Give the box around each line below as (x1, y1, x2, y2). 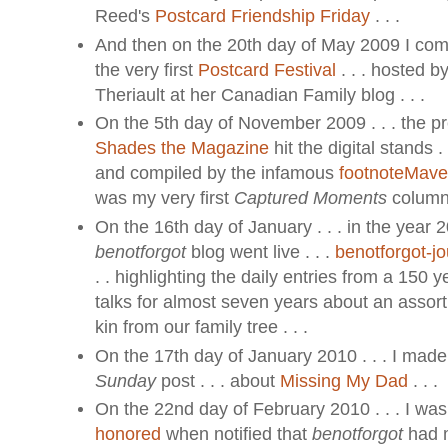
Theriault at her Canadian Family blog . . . (94, 84, 425, 105)
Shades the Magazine (94, 138, 269, 159)
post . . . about (155, 370, 280, 391)
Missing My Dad (279, 370, 408, 391)
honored (94, 424, 161, 445)
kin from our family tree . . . (94, 316, 308, 337)
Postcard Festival (197, 59, 336, 80)
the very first (94, 59, 198, 80)
